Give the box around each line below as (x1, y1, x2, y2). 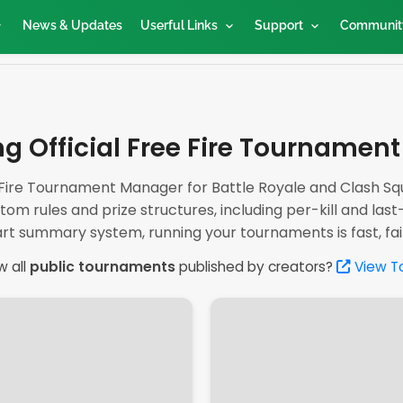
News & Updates (22, 18, 122, 32)
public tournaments (30, 257, 175, 276)
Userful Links (139, 18, 218, 32)
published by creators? (175, 257, 336, 276)
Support (254, 18, 303, 32)
